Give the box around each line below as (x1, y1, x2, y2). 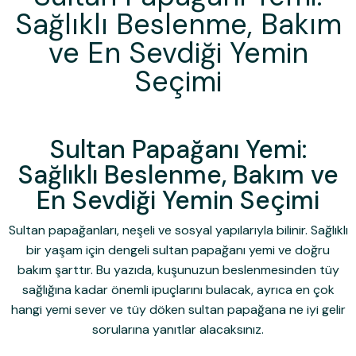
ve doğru (275, 242, 330, 259)
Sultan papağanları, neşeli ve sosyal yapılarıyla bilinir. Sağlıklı (8, 222, 348, 239)
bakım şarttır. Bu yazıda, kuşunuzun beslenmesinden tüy (17, 261, 339, 279)
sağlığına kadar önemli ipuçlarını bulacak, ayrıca (21, 281, 296, 299)
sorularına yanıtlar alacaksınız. (92, 321, 264, 339)
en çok (295, 281, 335, 299)
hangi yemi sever (10, 301, 106, 319)
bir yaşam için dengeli (26, 242, 153, 259)
